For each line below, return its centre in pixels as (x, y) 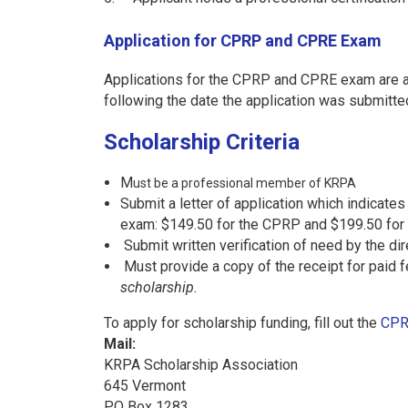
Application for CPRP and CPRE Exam (243, 41)
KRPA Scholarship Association (201, 364)
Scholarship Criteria (204, 143)
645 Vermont (145, 385)
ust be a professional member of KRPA (245, 183)
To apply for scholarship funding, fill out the (242, 322)
